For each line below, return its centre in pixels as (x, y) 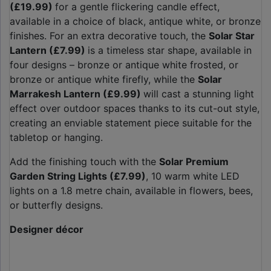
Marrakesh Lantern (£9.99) (77, 94)
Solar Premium (194, 162)
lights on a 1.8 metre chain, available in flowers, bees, (131, 191)
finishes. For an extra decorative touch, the (109, 36)
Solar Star (232, 36)
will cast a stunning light (199, 94)
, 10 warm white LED (193, 176)
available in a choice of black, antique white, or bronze (135, 21)
